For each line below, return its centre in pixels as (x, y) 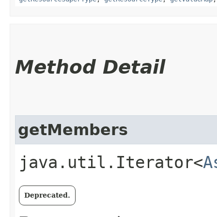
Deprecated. (47, 195)
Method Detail (90, 67)
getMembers (73, 130)
